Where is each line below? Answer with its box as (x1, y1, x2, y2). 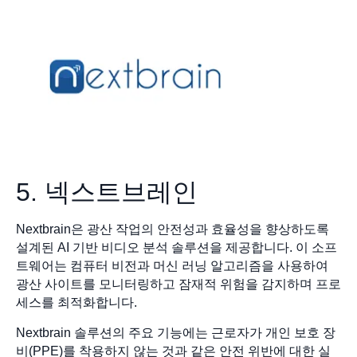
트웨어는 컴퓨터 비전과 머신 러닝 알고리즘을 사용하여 (16, 259, 328, 273)
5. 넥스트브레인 (16, 178, 198, 207)
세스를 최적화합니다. (16, 296, 140, 310)
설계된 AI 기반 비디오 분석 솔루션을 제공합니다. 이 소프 (16, 241, 337, 255)
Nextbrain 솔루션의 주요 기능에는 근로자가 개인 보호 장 (16, 325, 335, 339)
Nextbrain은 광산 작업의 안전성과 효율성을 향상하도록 (16, 222, 329, 237)
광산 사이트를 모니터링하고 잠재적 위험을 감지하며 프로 (16, 277, 341, 292)
